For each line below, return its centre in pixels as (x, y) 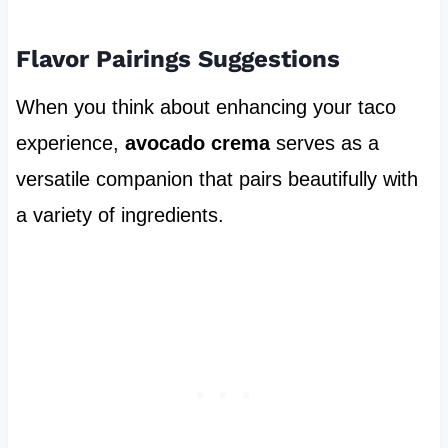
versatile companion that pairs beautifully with (216, 179)
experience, (70, 143)
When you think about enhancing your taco (205, 107)
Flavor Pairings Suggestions (177, 59)
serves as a (324, 143)
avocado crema (197, 143)
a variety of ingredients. (119, 215)
